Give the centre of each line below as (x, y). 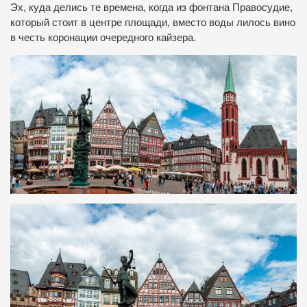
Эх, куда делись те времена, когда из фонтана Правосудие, (151, 7)
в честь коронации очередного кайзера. (103, 37)
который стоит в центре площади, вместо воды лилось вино (153, 22)
